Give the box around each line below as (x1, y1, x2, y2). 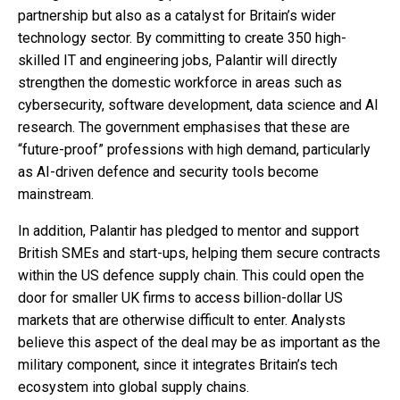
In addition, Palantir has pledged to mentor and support (18, 221, 359, 239)
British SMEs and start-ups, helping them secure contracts (18, 244, 380, 262)
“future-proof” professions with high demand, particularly (18, 140, 371, 158)
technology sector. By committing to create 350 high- (18, 29, 346, 46)
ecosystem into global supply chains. (18, 378, 249, 396)
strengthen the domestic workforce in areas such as (18, 73, 342, 91)
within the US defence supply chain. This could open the (18, 266, 364, 284)
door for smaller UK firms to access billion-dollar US (18, 288, 343, 306)
